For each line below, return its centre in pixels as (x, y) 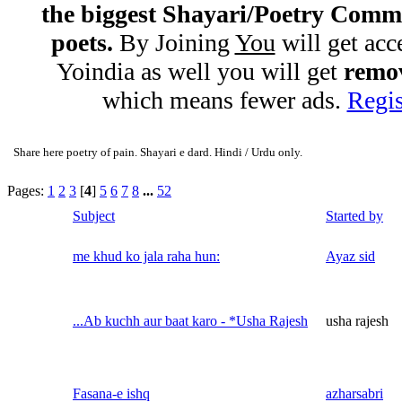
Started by (354, 215)
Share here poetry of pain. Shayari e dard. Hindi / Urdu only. (158, 152)
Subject (94, 215)
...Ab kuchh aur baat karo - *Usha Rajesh (190, 320)
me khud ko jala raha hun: (146, 256)
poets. (82, 43)
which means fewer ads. (224, 100)
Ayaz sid (350, 256)
